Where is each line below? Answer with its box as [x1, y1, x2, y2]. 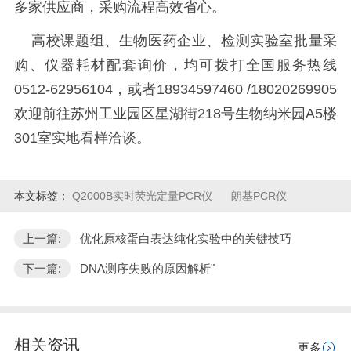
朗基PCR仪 [231, 189, 288, 202]
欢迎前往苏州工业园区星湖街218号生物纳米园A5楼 [13, 105, 338, 121]
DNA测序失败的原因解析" [79, 262, 215, 276]
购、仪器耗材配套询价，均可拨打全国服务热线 [13, 56, 338, 73]
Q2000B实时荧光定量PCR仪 [71, 189, 215, 202]
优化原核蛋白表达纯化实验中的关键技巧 [79, 231, 291, 245]
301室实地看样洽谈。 [13, 129, 150, 146]
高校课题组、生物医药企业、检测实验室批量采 [13, 32, 338, 49]
